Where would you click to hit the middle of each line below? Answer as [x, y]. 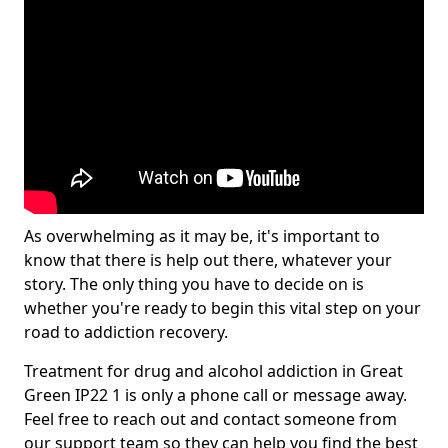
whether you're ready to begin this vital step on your [222, 308]
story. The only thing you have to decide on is [194, 284]
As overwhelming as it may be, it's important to [202, 236]
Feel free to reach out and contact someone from [210, 419]
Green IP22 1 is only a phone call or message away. [215, 395]
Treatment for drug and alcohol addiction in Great [213, 371]
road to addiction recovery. [126, 332]
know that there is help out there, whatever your [208, 260]
